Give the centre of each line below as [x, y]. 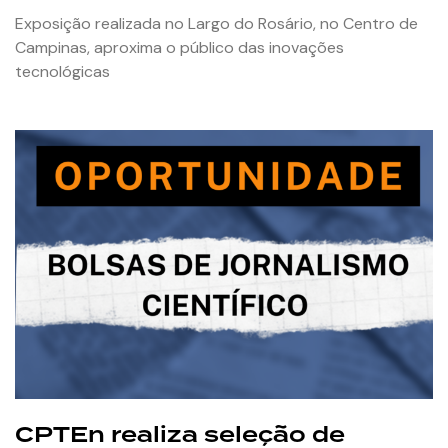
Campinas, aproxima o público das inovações [179, 48]
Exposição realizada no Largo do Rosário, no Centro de [216, 24]
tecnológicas [62, 72]
